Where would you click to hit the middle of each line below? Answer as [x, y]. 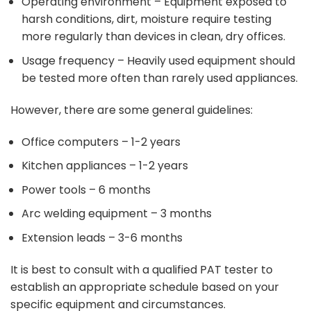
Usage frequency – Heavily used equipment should [158, 61]
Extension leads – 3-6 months [102, 238]
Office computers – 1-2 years [101, 142]
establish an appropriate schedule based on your [145, 287]
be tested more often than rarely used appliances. [160, 78]
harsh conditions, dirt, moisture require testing [146, 19]
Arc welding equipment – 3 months [117, 214]
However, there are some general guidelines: [132, 110]
